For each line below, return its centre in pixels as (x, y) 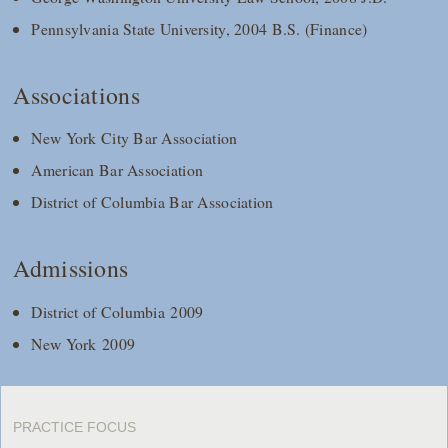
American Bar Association (117, 170)
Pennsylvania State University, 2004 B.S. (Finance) (199, 28)
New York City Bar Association (134, 138)
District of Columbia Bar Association (152, 202)
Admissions (71, 268)
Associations (76, 94)
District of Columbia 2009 (117, 312)
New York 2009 (83, 344)
